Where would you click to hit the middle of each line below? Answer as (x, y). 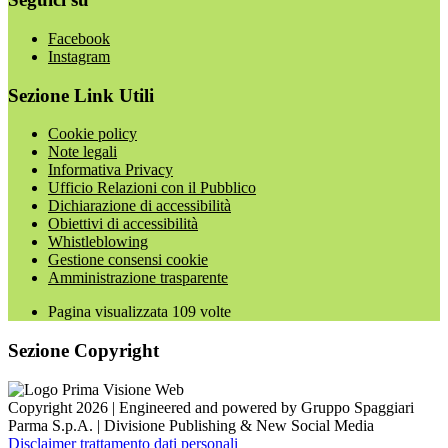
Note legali (82, 152)
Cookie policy (92, 134)
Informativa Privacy (110, 170)
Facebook (79, 38)
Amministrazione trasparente (138, 278)
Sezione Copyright (83, 351)
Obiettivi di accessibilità (123, 224)
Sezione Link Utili (81, 95)
